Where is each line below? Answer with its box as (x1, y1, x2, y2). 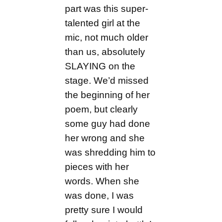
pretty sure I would (65, 204, 143, 215)
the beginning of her (65, 89, 150, 100)
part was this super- (65, 3, 149, 14)
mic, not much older (65, 32, 149, 43)
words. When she (65, 175, 140, 186)
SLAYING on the (65, 60, 136, 71)
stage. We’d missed (65, 75, 149, 86)
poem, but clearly (65, 104, 138, 114)
